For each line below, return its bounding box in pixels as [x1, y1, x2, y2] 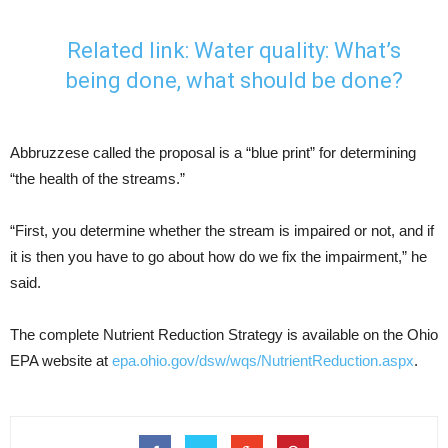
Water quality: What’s [194, 38, 401, 64]
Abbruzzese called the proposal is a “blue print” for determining [10, 144, 416, 162]
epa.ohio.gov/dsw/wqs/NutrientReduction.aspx [112, 352, 414, 370]
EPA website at [10, 352, 112, 370]
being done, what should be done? [65, 68, 403, 94]
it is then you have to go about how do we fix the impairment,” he [10, 248, 427, 266]
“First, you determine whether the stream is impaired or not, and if [10, 222, 434, 240]
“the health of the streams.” [10, 170, 185, 188]
